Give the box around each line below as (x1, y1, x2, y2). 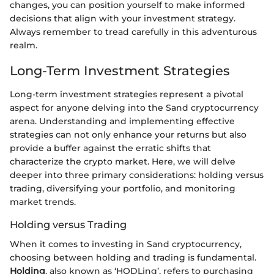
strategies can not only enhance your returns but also (10, 128, 246, 140)
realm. (10, 40, 37, 51)
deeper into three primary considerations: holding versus (10, 169, 264, 180)
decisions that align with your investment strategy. (10, 13, 235, 24)
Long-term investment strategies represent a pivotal (10, 88, 243, 100)
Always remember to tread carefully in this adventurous (10, 26, 257, 38)
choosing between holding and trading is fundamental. (10, 251, 256, 263)
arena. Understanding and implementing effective (10, 115, 235, 127)
